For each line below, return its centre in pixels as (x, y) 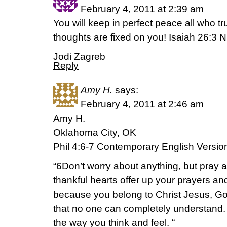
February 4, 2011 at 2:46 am (142, 104)
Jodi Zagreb (79, 57)
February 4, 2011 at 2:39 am (142, 9)
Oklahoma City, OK (95, 133)
